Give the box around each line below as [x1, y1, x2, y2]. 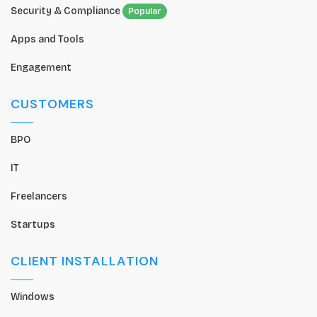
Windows [11, 290, 54, 303]
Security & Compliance [11, 4, 122, 17]
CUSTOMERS [11, 95, 94, 113]
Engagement [11, 61, 71, 74]
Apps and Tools [11, 33, 84, 45]
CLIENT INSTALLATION [11, 252, 158, 270]
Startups [11, 218, 55, 231]
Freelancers [11, 190, 67, 202]
